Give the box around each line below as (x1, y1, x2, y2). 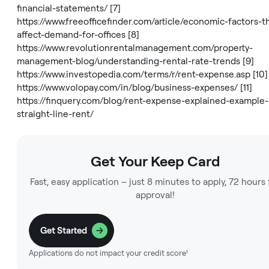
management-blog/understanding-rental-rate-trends (17, 56, 240, 67)
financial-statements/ (17, 3, 107, 14)
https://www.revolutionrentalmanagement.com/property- (17, 43, 253, 53)
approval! (136, 190, 175, 201)
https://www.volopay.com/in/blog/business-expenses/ (17, 82, 238, 93)
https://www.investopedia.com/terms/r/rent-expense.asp (17, 69, 250, 80)
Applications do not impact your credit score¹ (29, 249, 188, 258)
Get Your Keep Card (90, 153, 220, 170)
